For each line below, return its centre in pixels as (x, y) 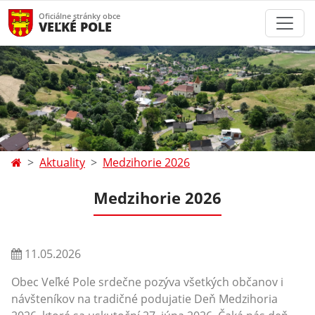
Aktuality (62, 162)
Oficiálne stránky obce (79, 16)
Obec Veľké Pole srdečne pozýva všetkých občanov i (147, 282)
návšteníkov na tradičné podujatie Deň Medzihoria (144, 299)
